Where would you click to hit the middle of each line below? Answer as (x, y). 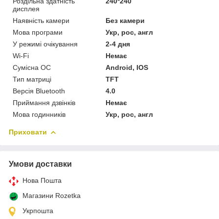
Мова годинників (39, 114)
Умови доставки (40, 164)
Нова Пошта (42, 180)
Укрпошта (38, 210)
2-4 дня (118, 44)
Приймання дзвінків (44, 102)
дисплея (26, 9)
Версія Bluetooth (39, 91)
